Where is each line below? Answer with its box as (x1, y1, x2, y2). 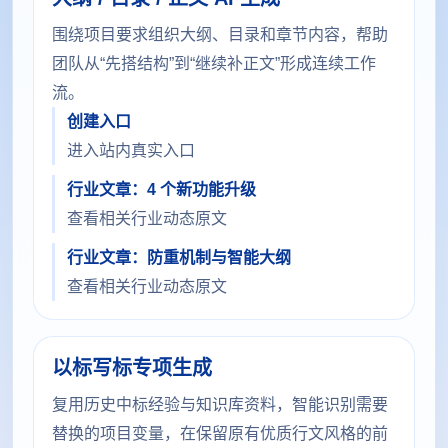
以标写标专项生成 (52, 357, 212, 379)
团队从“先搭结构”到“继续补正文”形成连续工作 (52, 55, 376, 72)
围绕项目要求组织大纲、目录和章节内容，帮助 (52, 26, 388, 43)
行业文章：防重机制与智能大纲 (67, 249, 291, 266)
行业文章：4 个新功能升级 (67, 181, 256, 198)
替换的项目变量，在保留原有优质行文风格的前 (52, 425, 388, 442)
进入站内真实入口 (67, 142, 195, 159)
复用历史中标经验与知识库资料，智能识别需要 (52, 396, 388, 413)
